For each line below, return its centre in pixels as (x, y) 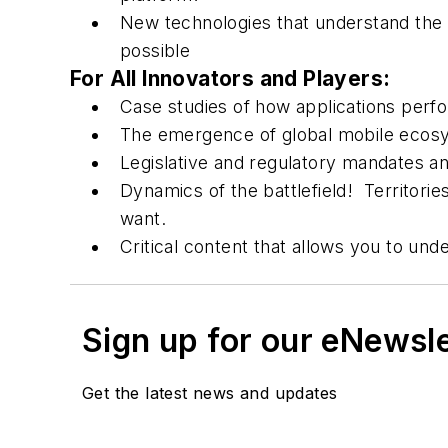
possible (155, 50)
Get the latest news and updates (210, 393)
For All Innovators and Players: (230, 78)
